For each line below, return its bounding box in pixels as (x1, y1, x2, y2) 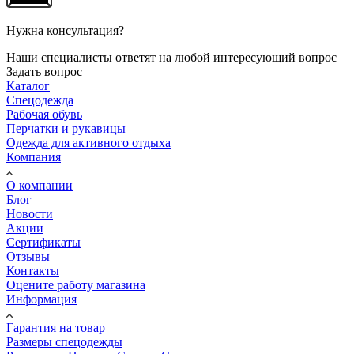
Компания (6, 149, 61, 164)
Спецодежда (6, 92, 73, 107)
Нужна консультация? (6, 23, 124, 37)
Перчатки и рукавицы (6, 121, 126, 135)
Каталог (6, 78, 50, 92)
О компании (6, 178, 73, 192)
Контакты (6, 263, 59, 277)
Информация (6, 292, 77, 306)
